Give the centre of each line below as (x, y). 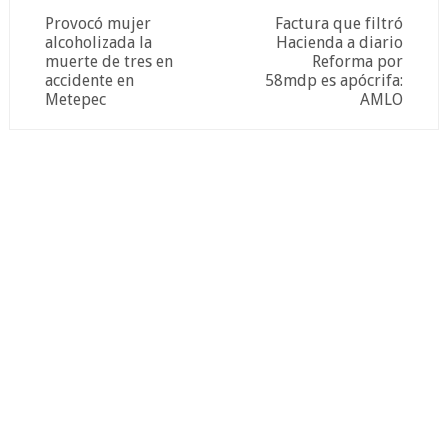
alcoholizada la (98, 42)
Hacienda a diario (340, 42)
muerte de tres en (108, 61)
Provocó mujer (97, 23)
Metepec (75, 99)
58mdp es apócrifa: (334, 80)
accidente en (89, 80)
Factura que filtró (339, 23)
